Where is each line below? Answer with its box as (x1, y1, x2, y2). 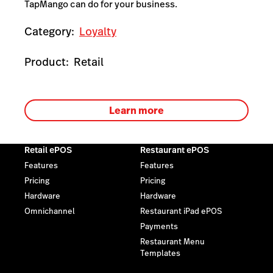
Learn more (109, 103, 164, 118)
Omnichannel (24, 206, 75, 218)
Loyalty (79, 24, 116, 40)
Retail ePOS (24, 144, 72, 157)
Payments (140, 221, 178, 233)
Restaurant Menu (140, 236, 205, 248)
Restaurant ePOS (140, 144, 209, 157)
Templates (140, 248, 180, 260)
